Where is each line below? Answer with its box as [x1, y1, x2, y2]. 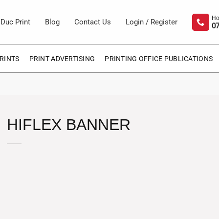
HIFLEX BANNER [7, 116, 131, 134]
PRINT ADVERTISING [29, 54, 95, 63]
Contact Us [74, 18, 111, 26]
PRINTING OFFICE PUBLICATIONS [105, 54, 213, 63]
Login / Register [125, 18, 177, 26]
